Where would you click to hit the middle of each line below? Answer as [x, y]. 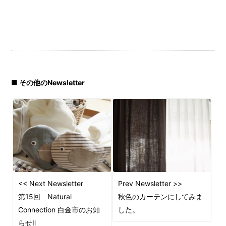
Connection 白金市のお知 [59, 210]
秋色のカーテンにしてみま [160, 197]
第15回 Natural [45, 197]
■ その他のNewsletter [48, 83]
